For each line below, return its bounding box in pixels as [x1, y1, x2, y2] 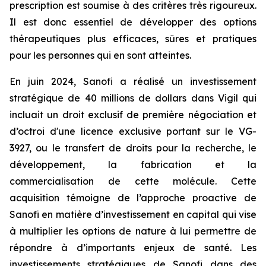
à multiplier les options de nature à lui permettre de [9, 225, 256, 237]
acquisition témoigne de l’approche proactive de [9, 192, 256, 204]
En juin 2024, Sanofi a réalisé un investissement [9, 75, 256, 87]
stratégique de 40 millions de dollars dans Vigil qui [9, 92, 256, 104]
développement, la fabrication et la [9, 159, 256, 170]
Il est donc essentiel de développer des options [9, 16, 256, 28]
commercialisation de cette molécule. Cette [9, 175, 256, 187]
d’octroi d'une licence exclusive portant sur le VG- [9, 125, 256, 137]
